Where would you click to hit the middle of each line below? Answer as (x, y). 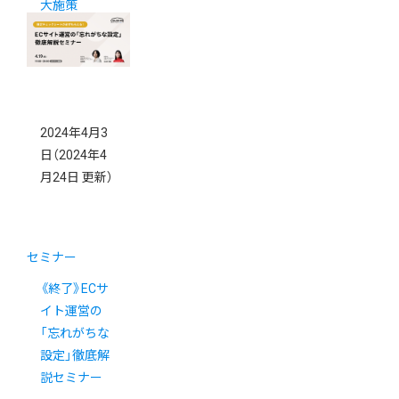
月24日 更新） (77, 178)
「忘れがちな (75, 334)
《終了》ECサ (74, 289)
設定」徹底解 (75, 356)
